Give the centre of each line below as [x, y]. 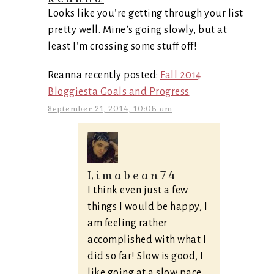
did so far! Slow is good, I [146, 256]
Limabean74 [132, 175]
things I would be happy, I [147, 207]
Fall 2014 [181, 75]
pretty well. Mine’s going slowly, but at [137, 30]
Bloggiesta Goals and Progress [119, 92]
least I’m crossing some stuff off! [122, 46]
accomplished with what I [147, 240]
